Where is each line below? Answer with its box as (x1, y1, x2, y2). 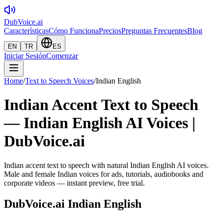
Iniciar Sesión (4, 52, 46, 60)
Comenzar (46, 52, 78, 60)
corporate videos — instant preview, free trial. (4, 178, 145, 187)
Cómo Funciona (49, 27, 99, 35)
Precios (99, 27, 121, 35)
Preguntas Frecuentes (121, 27, 187, 35)
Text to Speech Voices (25, 77, 94, 85)
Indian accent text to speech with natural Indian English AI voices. (4, 161, 209, 169)
